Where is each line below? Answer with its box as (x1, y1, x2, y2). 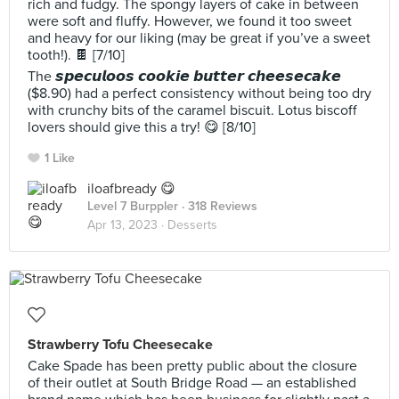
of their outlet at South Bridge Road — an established (28, 374, 356, 392)
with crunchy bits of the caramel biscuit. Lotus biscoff (28, 102, 357, 119)
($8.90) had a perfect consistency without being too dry (28, 85, 371, 102)
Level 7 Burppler (87, 199, 178, 214)
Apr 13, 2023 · (87, 217, 167, 232)
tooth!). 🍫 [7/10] (28, 46, 125, 64)
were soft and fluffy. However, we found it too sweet (28, 12, 352, 30)
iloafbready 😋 (87, 180, 175, 198)
